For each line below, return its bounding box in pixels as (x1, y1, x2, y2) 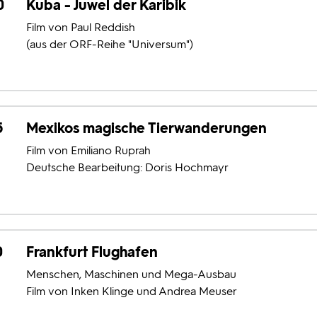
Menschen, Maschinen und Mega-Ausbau (25, 267, 236, 281)
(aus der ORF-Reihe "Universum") (25, 37, 193, 51)
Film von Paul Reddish (25, 20, 135, 34)
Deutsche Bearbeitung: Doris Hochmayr (25, 161, 229, 175)
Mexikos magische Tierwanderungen (25, 120, 267, 137)
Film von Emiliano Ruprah (25, 144, 151, 158)
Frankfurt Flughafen (25, 243, 158, 260)
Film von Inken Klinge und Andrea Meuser (25, 284, 237, 298)
